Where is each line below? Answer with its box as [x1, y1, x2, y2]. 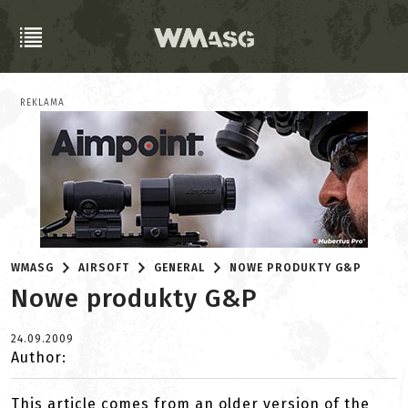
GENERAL [154, 261, 206, 274]
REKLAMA [20, 97, 65, 108]
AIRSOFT [78, 261, 130, 274]
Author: [11, 349, 66, 366]
